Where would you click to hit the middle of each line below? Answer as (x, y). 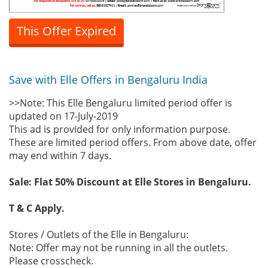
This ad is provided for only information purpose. (120, 130)
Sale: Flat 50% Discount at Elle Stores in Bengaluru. (130, 182)
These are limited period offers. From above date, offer (133, 143)
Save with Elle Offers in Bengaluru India (108, 80)
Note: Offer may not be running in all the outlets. (118, 248)
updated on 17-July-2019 (63, 116)
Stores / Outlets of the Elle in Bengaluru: (99, 235)
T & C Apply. (37, 208)
